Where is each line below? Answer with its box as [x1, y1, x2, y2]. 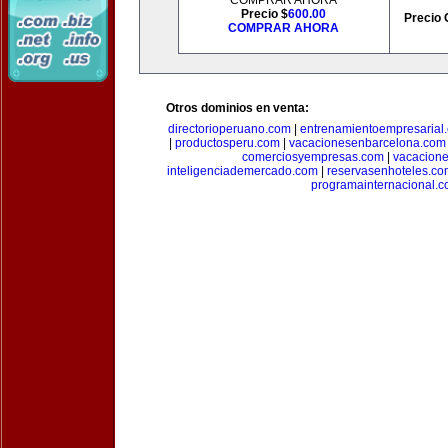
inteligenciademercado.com [166, 164, 318, 178]
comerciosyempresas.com [241, 150, 384, 164]
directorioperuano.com [168, 122, 291, 136]
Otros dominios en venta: [166, 101, 309, 115]
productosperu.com [174, 136, 280, 150]
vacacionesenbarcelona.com [288, 136, 446, 150]
